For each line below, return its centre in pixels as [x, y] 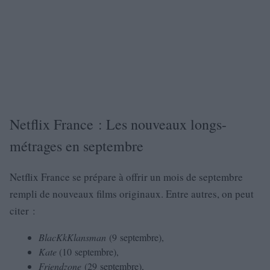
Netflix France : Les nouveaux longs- [118, 124]
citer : [23, 211]
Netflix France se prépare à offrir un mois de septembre [126, 177]
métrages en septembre [77, 146]
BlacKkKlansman [74, 237]
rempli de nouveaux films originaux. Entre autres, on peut [132, 194]
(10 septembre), [88, 252]
